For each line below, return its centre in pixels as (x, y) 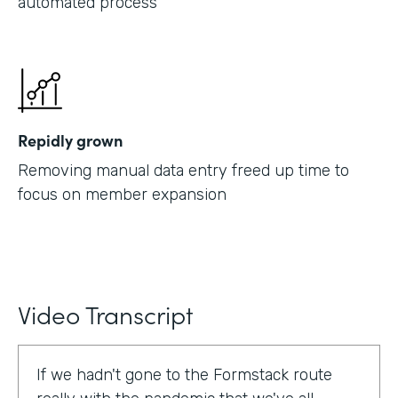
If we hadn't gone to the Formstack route (184, 375)
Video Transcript (105, 314)
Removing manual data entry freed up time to (183, 171)
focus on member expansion (122, 195)
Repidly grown (70, 140)
